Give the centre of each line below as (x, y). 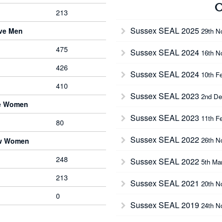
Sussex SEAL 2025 (165, 30)
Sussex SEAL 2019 (165, 205)
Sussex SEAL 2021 (165, 183)
